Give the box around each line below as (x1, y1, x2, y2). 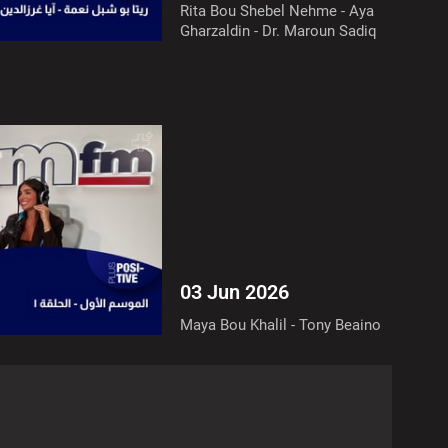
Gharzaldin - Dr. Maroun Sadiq (180, 22, 378, 41)
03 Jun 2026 (180, 280, 290, 305)
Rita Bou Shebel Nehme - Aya (180, 2, 375, 21)
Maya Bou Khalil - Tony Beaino (180, 316, 382, 335)
